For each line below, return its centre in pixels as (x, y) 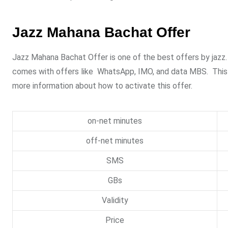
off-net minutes (115, 141)
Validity (115, 201)
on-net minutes (115, 121)
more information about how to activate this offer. (103, 86)
